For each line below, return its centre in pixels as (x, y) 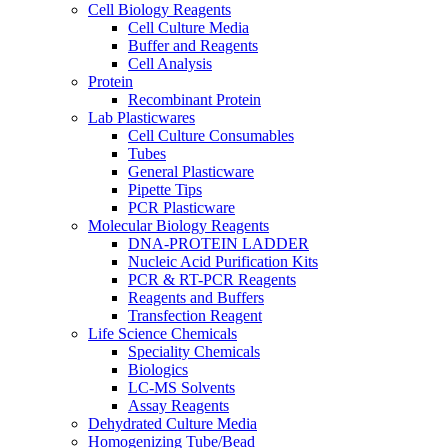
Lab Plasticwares (141, 117)
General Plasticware (191, 171)
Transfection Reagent (195, 315)
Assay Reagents (178, 405)
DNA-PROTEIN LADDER (218, 243)
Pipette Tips (165, 189)
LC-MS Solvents (181, 387)
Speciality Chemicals (194, 351)
